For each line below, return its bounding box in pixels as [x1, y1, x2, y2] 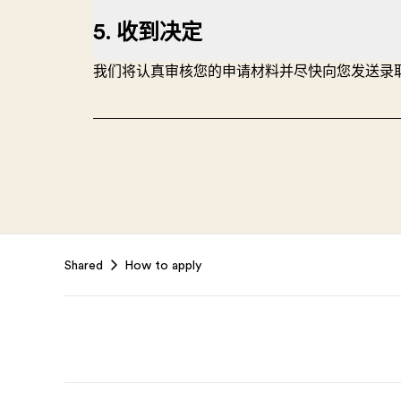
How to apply [124, 258, 202, 272]
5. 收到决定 [93, 20, 202, 45]
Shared [64, 258, 103, 272]
